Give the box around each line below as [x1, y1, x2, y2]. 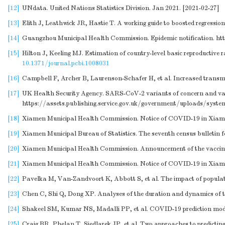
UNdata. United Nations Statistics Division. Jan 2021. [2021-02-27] [22, 4, 219, 12]
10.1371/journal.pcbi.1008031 [22, 59, 109, 67]
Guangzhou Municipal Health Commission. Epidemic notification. [22, 34, 216, 42]
